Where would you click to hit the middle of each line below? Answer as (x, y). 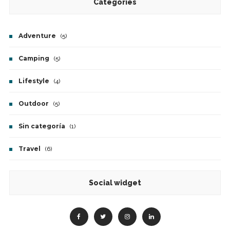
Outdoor (33, 104)
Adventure (37, 36)
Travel (29, 149)
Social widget (115, 183)
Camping (34, 59)
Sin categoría (42, 126)
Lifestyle (34, 81)
